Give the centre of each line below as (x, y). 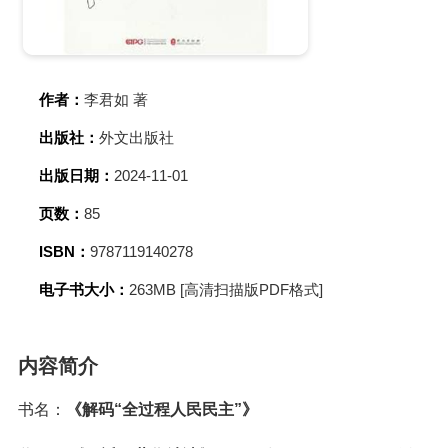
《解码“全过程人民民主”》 (162, 409)
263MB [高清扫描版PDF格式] (226, 289)
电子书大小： (84, 289)
